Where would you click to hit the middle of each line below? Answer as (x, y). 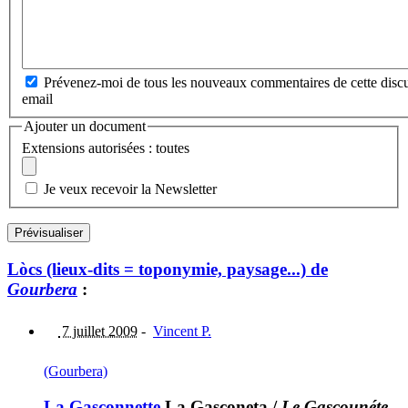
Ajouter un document (85, 127)
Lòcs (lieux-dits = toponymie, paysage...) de (168, 269)
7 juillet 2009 (98, 331)
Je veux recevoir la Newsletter (130, 189)
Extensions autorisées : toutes (106, 148)
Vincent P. (182, 331)
